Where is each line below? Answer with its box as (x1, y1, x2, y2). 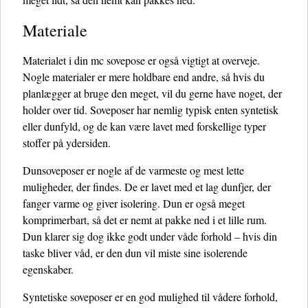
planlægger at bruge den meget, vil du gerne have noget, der (23, 86, 282, 100)
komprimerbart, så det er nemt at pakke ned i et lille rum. (23, 212, 267, 227)
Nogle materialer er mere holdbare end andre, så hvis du (23, 69, 265, 84)
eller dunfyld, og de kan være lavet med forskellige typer (23, 119, 266, 133)
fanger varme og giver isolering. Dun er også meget (23, 196, 245, 210)
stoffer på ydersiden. (23, 135, 111, 150)
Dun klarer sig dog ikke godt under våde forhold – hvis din (23, 229, 277, 243)
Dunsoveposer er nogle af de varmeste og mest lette (23, 163, 244, 177)
